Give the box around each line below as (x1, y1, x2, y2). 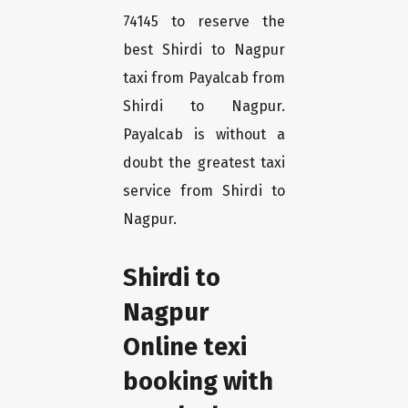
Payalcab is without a (123, 126, 285, 144)
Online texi (123, 331, 247, 362)
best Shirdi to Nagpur (123, 41, 285, 59)
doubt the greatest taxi (123, 154, 285, 172)
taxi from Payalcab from (123, 69, 285, 87)
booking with (123, 366, 273, 397)
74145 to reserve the (123, 13, 285, 31)
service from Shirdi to (123, 182, 285, 200)
